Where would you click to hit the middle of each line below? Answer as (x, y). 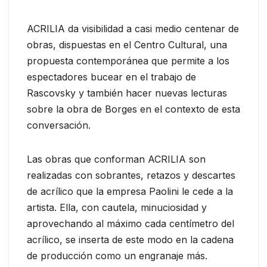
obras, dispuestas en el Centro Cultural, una (127, 44)
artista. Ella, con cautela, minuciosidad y (117, 207)
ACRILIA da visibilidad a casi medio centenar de (133, 28)
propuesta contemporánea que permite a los (128, 60)
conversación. (59, 125)
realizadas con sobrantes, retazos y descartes (131, 175)
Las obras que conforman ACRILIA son (116, 159)
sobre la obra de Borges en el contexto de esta (133, 109)
